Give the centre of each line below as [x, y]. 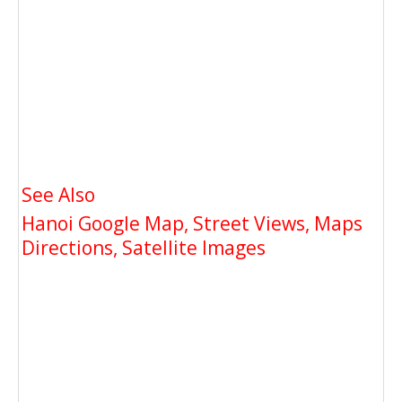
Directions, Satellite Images [144, 247]
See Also [58, 194]
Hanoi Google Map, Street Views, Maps [192, 223]
